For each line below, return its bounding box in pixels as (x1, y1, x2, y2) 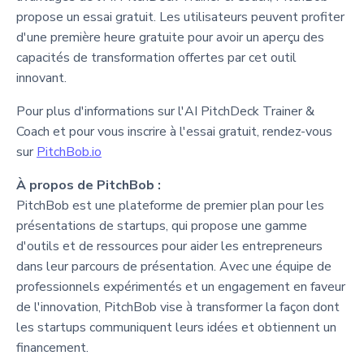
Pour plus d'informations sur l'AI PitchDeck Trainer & (16, 102, 314, 120)
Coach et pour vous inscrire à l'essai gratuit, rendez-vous (16, 122, 332, 141)
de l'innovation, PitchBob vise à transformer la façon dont (16, 297, 340, 316)
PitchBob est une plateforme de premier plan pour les (16, 196, 324, 214)
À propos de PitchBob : (16, 175, 161, 194)
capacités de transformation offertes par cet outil (16, 48, 297, 67)
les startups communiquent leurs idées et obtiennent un (16, 318, 336, 336)
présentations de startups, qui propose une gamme (16, 216, 307, 235)
